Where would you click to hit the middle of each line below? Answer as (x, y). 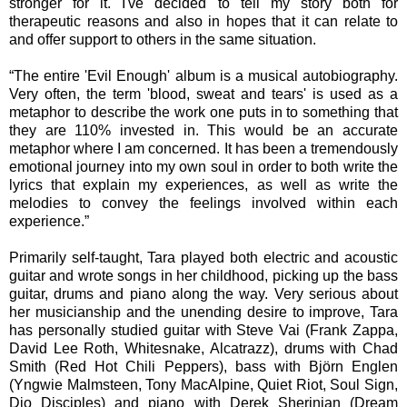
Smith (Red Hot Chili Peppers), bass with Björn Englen (203, 366)
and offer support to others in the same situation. (163, 39)
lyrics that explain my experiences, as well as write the (203, 184)
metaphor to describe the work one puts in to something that (203, 112)
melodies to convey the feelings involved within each (203, 203)
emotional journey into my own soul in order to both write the (203, 166)
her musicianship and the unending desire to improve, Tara (203, 312)
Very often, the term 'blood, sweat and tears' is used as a (203, 94)
